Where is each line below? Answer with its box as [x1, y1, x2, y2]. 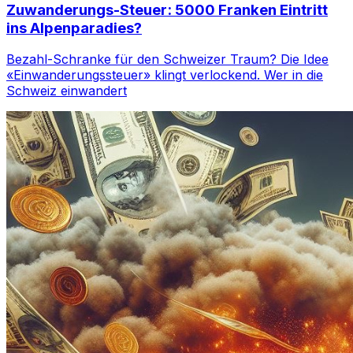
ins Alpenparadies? [6, 18, 142, 37]
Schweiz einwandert [6, 83, 127, 99]
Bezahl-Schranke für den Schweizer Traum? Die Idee [6, 51, 329, 68]
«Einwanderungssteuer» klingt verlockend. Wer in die [6, 67, 323, 84]
